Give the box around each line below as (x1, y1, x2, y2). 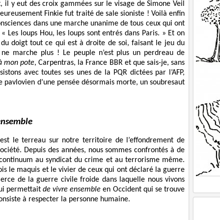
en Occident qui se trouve (101, 185, 185, 193)
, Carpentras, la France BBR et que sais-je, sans (34, 59, 185, 67)
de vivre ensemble (43, 185, 101, 193)
